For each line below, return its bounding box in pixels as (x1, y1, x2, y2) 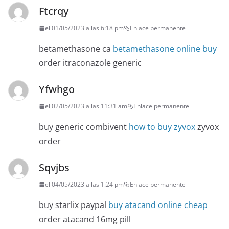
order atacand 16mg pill (39, 214, 131, 225)
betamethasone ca (39, 43, 113, 55)
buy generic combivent (39, 121, 129, 133)
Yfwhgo (39, 82, 75, 97)
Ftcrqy (39, 4, 68, 18)
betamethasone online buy (113, 43, 217, 55)
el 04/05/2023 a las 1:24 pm (45, 180, 124, 189)
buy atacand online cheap (108, 199, 208, 211)
